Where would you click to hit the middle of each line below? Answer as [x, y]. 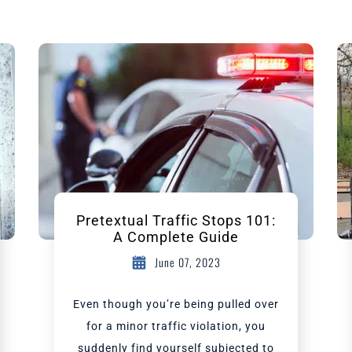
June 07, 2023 [188, 262]
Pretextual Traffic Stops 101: [176, 220]
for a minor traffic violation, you [176, 326]
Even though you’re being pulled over [176, 304]
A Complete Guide [176, 237]
